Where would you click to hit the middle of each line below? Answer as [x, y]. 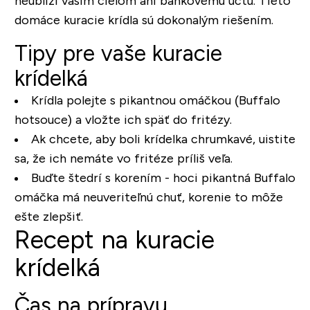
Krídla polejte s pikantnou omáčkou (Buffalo [155, 101]
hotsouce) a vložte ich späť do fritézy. [123, 120]
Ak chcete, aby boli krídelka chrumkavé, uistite [163, 139]
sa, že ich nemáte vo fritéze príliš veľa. [123, 159]
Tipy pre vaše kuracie [118, 54]
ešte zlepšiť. [48, 217]
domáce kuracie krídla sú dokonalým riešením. [144, 20]
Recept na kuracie [114, 240]
